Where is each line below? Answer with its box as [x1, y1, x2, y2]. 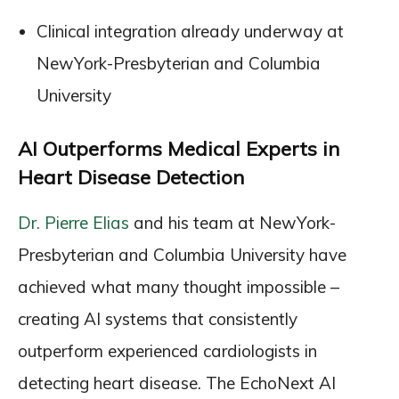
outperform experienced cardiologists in [18, 340, 317, 362]
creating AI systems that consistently [18, 308, 297, 330]
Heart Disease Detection [18, 165, 244, 190]
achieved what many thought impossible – [18, 276, 339, 297]
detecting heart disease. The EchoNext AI [18, 372, 336, 394]
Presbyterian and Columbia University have [18, 244, 346, 265]
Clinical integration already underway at [37, 20, 344, 42]
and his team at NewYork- [129, 212, 336, 233]
